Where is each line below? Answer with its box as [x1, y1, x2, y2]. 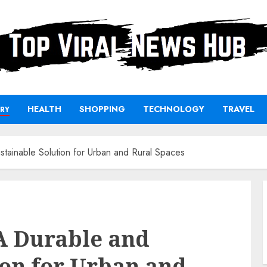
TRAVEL [222, 103, 254, 115]
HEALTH [27, 103, 61, 115]
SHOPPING [79, 103, 125, 115]
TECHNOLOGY [143, 103, 204, 115]
